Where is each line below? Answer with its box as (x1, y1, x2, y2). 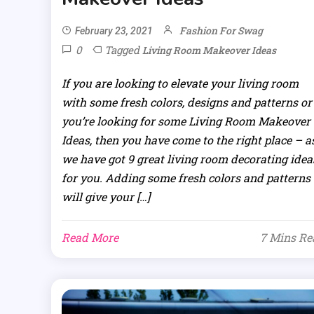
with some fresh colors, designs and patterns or (61, 95, 312, 110)
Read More (61, 230, 118, 245)
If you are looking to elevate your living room (61, 76, 299, 91)
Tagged (104, 43, 142, 57)
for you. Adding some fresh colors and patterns (61, 170, 310, 186)
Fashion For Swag (179, 24, 263, 38)
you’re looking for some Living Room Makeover (61, 114, 310, 129)
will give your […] (61, 189, 150, 205)
